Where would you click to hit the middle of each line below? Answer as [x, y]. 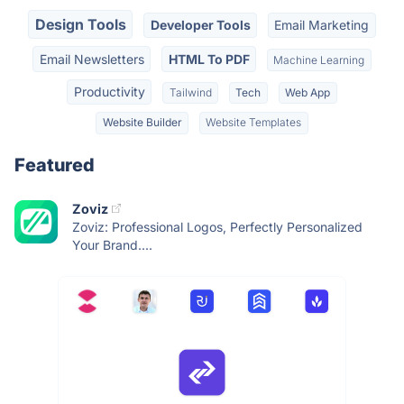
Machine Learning [319, 60]
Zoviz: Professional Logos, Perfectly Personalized [217, 226]
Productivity [109, 91]
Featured [55, 165]
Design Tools [80, 25]
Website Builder [142, 123]
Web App [308, 92]
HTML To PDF [209, 59]
